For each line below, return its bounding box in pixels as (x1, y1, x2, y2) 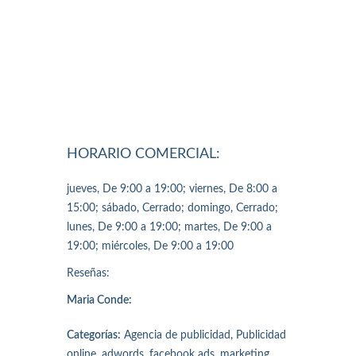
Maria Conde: (67, 294, 132, 306)
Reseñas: (67, 267, 110, 279)
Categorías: (67, 329, 121, 341)
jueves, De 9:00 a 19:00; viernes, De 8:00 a (67, 183, 277, 195)
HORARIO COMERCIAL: (67, 146, 220, 161)
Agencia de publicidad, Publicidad (121, 329, 286, 341)
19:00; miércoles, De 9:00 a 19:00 (67, 240, 234, 252)
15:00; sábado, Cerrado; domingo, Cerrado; (67, 202, 278, 214)
